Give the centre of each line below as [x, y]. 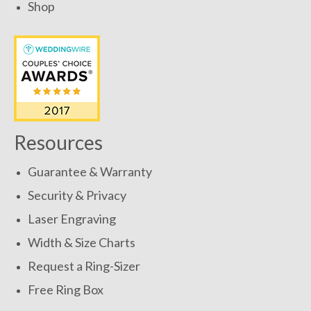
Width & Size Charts [82, 243]
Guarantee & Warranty [90, 172]
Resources [58, 143]
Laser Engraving [72, 219]
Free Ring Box [66, 290]
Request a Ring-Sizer [84, 266]
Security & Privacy [77, 195]
